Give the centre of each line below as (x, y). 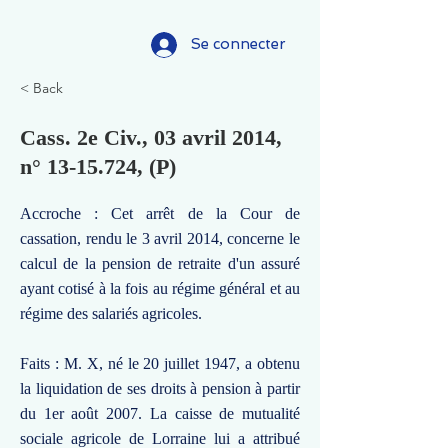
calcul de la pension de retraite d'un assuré (160, 263)
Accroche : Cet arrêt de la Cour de (160, 213)
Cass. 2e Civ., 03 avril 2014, (151, 137)
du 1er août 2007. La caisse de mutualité (160, 413)
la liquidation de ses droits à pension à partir (160, 388)
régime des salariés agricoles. (111, 313)
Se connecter (238, 44)
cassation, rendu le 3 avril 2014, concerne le (160, 238)
